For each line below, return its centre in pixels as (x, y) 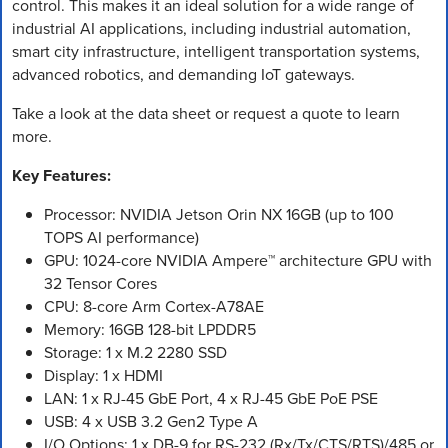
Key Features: (61, 175)
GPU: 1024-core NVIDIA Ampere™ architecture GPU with (238, 260)
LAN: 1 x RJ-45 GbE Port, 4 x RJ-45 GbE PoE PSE (211, 398)
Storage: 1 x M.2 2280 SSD (135, 352)
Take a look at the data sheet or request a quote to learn (206, 113)
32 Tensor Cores (100, 283)
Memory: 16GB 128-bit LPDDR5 (150, 329)
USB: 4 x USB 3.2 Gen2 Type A (151, 421)
